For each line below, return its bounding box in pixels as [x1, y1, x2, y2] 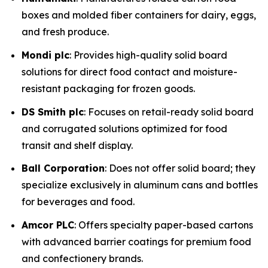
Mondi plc [22, 49, 69, 62]
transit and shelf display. [22, 139, 133, 151]
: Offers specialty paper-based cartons [74, 219, 253, 231]
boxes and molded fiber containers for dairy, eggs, [22, 9, 256, 22]
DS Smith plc [22, 105, 84, 118]
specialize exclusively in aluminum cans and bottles [22, 179, 258, 191]
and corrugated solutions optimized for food [22, 122, 227, 135]
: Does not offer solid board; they [105, 162, 255, 175]
